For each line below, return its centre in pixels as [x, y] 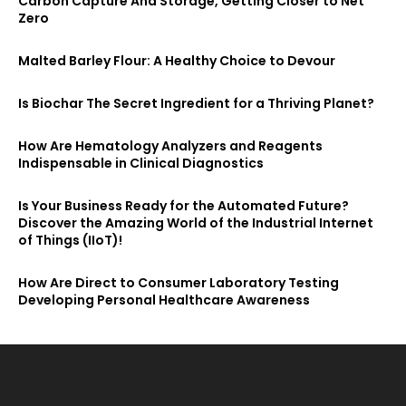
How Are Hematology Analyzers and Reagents [170, 145]
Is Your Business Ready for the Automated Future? [184, 205]
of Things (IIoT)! [70, 240]
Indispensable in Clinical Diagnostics [141, 163]
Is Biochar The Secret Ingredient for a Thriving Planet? [196, 103]
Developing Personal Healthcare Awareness [164, 300]
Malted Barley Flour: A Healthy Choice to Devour [177, 60]
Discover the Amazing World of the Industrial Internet [196, 222]
